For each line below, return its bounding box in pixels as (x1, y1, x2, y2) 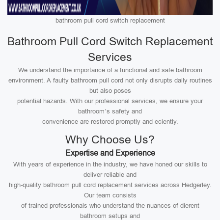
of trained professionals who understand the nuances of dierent (21, 202, 199, 209)
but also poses (89, 87, 131, 94)
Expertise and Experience (65, 149, 155, 157)
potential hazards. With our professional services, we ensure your (17, 97, 203, 105)
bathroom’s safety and (78, 108, 142, 115)
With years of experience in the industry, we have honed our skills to (13, 161, 207, 168)
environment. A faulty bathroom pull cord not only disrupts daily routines (8, 77, 212, 84)
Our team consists (83, 192, 137, 199)
